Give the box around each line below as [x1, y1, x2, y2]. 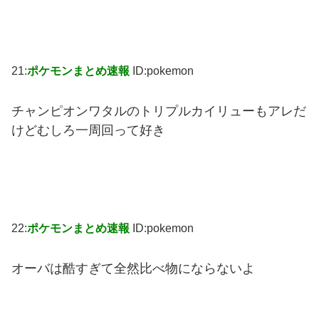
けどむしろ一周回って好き [11, 122, 165, 137]
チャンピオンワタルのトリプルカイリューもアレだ [11, 103, 306, 118]
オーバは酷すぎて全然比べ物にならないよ [11, 261, 255, 276]
